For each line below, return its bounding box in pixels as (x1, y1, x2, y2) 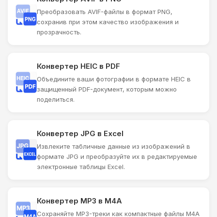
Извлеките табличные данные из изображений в (37, 142, 190, 150)
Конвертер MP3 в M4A (37, 196, 122, 205)
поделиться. (37, 95, 75, 103)
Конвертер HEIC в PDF (37, 61, 120, 71)
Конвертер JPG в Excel (37, 128, 124, 138)
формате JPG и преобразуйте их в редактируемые (37, 152, 197, 160)
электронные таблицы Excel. (37, 162, 125, 170)
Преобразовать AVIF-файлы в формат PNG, (37, 7, 172, 15)
